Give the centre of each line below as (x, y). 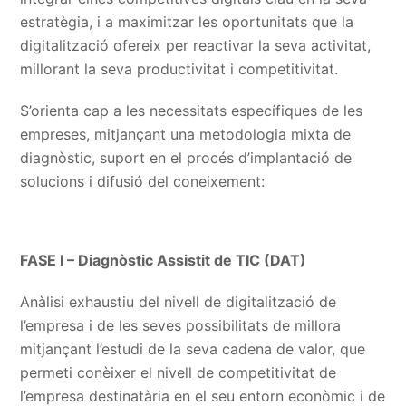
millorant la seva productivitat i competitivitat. (179, 69)
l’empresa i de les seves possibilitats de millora (181, 325)
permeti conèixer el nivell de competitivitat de (179, 372)
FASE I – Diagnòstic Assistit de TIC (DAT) (164, 260)
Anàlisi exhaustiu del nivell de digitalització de (179, 302)
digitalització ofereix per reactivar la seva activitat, (196, 45)
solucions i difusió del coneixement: (143, 181)
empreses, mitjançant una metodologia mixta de (186, 134)
